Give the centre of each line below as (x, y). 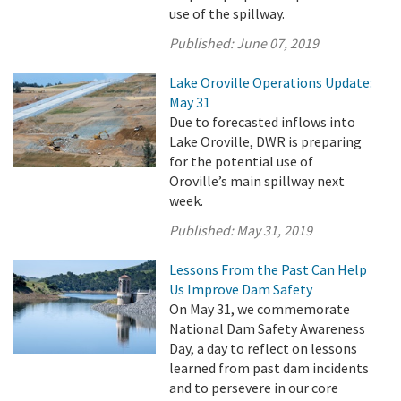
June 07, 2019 (278, 43)
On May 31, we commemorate (260, 309)
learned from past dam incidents (269, 368)
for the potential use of (242, 161)
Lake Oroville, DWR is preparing (266, 141)
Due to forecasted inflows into (263, 122)
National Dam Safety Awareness (268, 328)
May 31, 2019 (275, 230)
